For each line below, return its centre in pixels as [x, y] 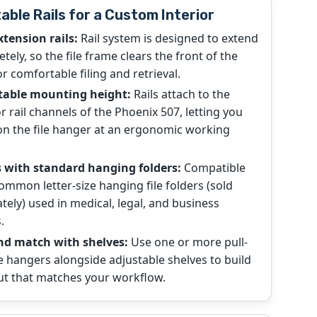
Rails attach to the [180, 94]
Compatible [213, 168]
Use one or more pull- [188, 242]
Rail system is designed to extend [168, 39]
